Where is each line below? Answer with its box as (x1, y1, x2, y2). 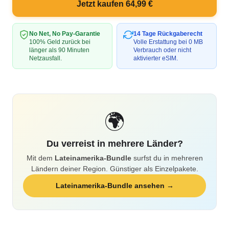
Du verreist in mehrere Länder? (46, 139, 183, 149)
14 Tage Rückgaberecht (133, 30, 202, 37)
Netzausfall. (29, 55, 62, 62)
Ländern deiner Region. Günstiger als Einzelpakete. (31, 165, 198, 173)
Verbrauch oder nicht (133, 47, 191, 54)
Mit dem (26, 154, 55, 162)
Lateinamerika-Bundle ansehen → (55, 181, 174, 190)
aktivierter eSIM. (133, 55, 178, 62)
